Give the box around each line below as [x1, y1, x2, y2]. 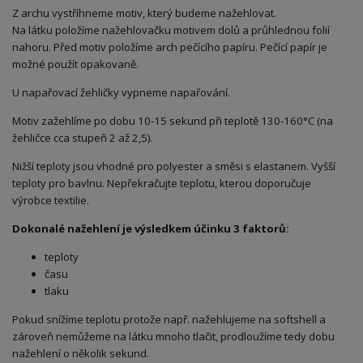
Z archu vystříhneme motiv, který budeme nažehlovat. [12, 5, 276, 20]
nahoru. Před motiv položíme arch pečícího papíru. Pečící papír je [12, 39, 327, 54]
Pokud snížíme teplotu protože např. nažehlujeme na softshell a [12, 311, 326, 327]
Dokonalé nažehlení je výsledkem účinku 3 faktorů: [12, 220, 289, 236]
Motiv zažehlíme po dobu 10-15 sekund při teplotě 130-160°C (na [12, 113, 333, 128]
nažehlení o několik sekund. [12, 345, 149, 361]
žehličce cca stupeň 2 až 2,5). [12, 130, 152, 145]
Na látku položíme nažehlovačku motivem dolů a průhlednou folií [12, 22, 330, 37]
